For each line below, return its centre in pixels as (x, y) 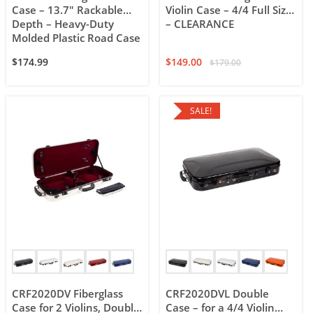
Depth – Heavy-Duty (63, 24)
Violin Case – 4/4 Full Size (229, 10)
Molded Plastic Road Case (77, 38)
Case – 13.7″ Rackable (68, 10)
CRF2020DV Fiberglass (68, 294)
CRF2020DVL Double (218, 294)
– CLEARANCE (200, 24)
